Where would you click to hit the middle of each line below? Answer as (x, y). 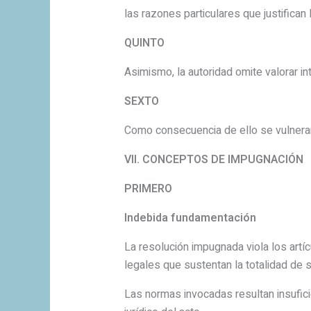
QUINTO (144, 43)
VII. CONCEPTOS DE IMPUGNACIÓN (213, 160)
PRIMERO (148, 189)
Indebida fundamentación (190, 218)
